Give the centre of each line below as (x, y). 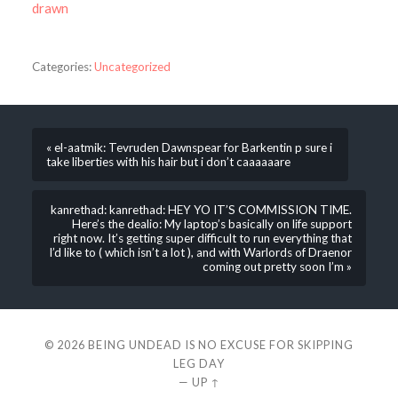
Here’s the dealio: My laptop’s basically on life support (212, 224)
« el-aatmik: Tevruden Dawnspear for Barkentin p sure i (189, 148)
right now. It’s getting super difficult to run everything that (203, 239)
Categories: (61, 67)
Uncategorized (132, 67)
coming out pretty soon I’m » (278, 267)
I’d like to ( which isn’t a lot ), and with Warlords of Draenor (201, 253)
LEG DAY (199, 364)
